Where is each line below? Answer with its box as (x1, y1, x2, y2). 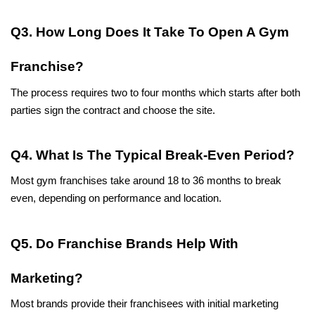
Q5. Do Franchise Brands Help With (11, 236, 238, 251)
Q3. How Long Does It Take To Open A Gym (11, 25, 289, 40)
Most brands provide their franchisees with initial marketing (11, 297, 278, 309)
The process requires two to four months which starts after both (11, 86, 300, 98)
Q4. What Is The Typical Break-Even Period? (11, 147, 295, 162)
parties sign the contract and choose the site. (11, 104, 215, 116)
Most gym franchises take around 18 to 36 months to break (11, 175, 281, 187)
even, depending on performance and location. (11, 193, 221, 205)
